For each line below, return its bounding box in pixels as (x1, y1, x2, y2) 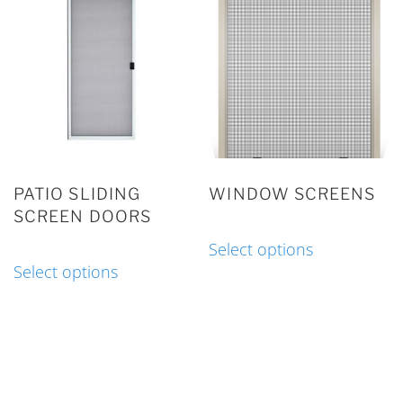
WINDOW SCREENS (209, 184, 376, 203)
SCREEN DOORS (13, 206, 151, 226)
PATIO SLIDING (13, 184, 141, 203)
